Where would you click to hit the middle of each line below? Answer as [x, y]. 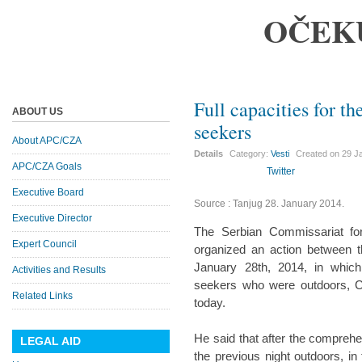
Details [209, 154]
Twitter [281, 171]
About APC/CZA [47, 141]
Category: [250, 154]
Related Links [42, 296]
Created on [319, 154]
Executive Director [52, 218]
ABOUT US [38, 112]
